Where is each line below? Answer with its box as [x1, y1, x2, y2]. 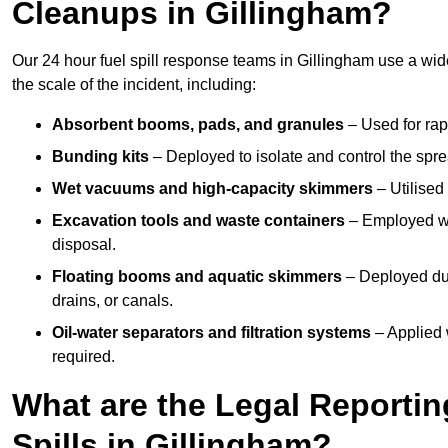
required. [52, 348, 115, 366]
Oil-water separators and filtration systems [52, 324, 371, 342]
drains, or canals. [52, 292, 173, 310]
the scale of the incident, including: [12, 76, 256, 94]
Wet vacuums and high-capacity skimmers [52, 180, 373, 198]
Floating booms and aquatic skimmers [52, 268, 342, 286]
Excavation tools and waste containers [52, 212, 345, 230]
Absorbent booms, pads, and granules [52, 116, 344, 134]
